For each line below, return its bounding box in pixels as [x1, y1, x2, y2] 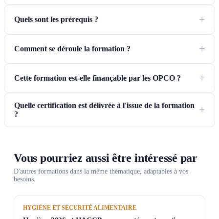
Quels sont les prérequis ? [14, 15, 98, 23]
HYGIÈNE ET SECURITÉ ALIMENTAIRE [23, 204, 136, 211]
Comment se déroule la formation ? [14, 44, 131, 53]
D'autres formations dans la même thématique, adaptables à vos [14, 167, 188, 175]
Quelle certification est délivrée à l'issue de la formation [14, 101, 195, 109]
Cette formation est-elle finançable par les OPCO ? [14, 73, 181, 82]
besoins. [14, 175, 36, 183]
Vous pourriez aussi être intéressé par [14, 151, 197, 164]
